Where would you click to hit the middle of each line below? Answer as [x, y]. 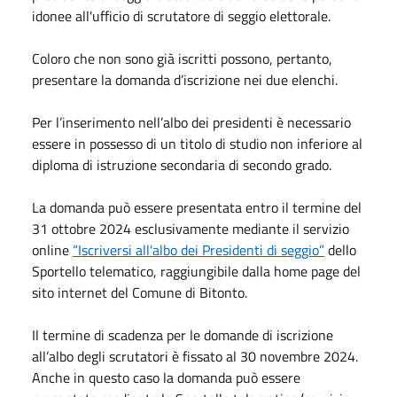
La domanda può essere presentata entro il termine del [197, 207]
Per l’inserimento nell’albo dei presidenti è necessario [191, 122]
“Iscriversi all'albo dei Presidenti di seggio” [198, 249]
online [52, 249]
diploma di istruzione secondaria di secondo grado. [182, 164]
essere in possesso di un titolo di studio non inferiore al [197, 143]
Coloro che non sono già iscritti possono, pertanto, [182, 58]
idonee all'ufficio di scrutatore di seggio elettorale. [181, 16]
